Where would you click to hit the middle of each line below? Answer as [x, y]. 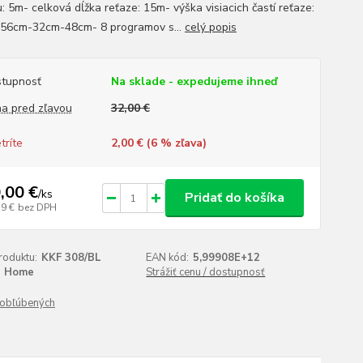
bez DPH [37, 207]
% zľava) [181, 143]
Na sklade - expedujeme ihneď [194, 81]
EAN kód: [168, 258]
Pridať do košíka [234, 198]
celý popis [210, 27]
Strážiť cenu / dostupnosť [206, 272]
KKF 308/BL [71, 258]
